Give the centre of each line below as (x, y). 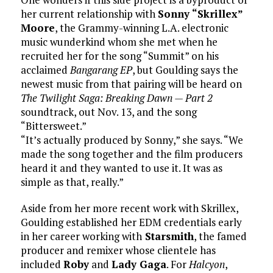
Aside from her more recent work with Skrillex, (129, 208)
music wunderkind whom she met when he (119, 42)
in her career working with (81, 236)
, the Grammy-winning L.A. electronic (141, 28)
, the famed (220, 236)
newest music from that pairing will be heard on (131, 84)
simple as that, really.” (72, 182)
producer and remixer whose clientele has (118, 250)
